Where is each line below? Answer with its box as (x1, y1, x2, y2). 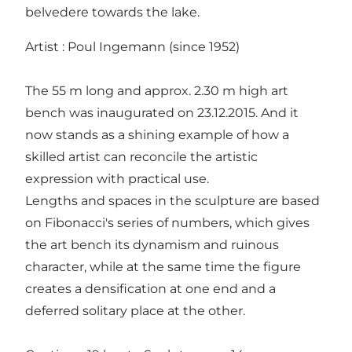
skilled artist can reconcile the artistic (25, 148, 258, 164)
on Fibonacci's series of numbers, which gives (25, 214, 310, 230)
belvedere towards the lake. (25, 4, 200, 20)
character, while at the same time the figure (25, 258, 301, 274)
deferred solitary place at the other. (25, 302, 245, 318)
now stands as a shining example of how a (25, 126, 289, 142)
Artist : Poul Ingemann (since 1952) (25, 38, 240, 54)
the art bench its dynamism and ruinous (25, 236, 279, 252)
